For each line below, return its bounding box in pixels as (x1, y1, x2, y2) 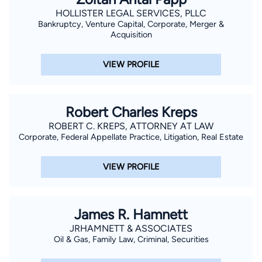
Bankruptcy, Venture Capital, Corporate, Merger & (38, 18, 224, 29)
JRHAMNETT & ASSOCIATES (70, 222, 192, 234)
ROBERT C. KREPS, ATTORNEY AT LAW (49, 120, 213, 132)
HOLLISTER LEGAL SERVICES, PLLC (56, 7, 206, 19)
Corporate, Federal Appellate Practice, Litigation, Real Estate (19, 131, 243, 142)
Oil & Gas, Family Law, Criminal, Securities (53, 233, 209, 244)
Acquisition (110, 29, 152, 40)
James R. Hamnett (74, 205, 188, 223)
